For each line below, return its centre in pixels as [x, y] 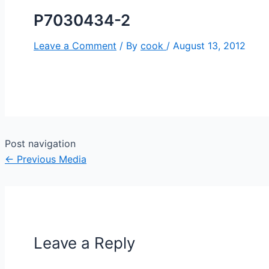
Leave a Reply [84, 243]
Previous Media [50, 159]
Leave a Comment [75, 45]
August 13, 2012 [209, 45]
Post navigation [40, 143]
